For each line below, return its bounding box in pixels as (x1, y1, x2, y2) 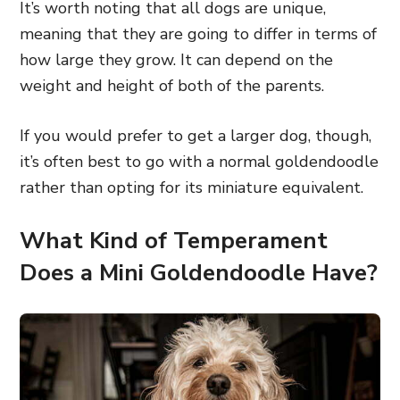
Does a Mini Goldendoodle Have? (20, 257, 378, 288)
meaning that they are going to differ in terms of (20, 23, 377, 45)
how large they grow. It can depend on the (20, 49, 333, 71)
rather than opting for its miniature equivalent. (20, 177, 368, 198)
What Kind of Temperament (20, 225, 328, 256)
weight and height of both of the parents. (20, 75, 324, 96)
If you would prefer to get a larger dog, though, (20, 125, 371, 146)
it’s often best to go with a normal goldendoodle (20, 151, 379, 172)
